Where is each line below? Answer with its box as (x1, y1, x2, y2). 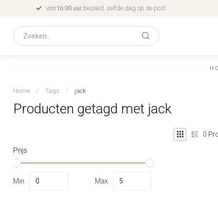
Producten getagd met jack (13, 101, 172, 117)
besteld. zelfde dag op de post (83, 4, 166, 12)
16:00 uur (56, 4, 83, 12)
